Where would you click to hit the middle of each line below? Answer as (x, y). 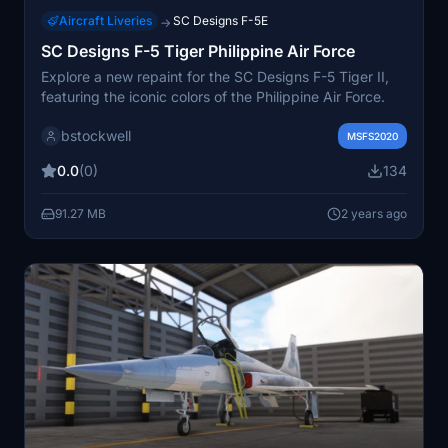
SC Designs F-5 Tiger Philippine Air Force (198, 50)
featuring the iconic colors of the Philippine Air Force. (213, 96)
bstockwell (96, 135)
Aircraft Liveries (105, 20)
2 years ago (374, 213)
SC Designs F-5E (220, 20)
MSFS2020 (372, 135)
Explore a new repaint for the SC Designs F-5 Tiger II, (215, 76)
